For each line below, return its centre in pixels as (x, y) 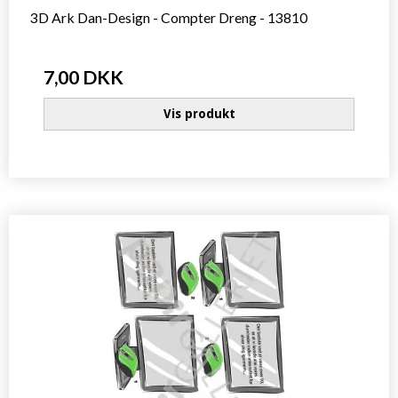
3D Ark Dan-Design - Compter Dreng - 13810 (169, 18)
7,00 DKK (84, 77)
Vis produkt (199, 113)
